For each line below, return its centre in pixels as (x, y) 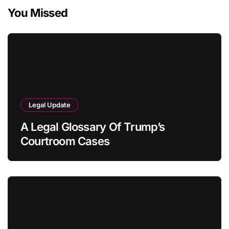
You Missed (38, 13)
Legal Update (50, 105)
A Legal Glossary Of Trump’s (93, 127)
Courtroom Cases (65, 141)
